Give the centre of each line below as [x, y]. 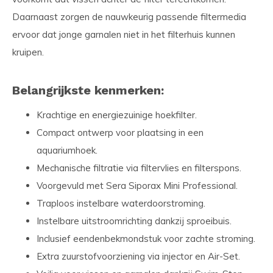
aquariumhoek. [67, 150]
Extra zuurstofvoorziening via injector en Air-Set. [138, 256]
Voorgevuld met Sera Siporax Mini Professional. [137, 186]
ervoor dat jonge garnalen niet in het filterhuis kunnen [124, 34]
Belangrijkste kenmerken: [88, 90]
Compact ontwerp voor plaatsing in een [120, 133]
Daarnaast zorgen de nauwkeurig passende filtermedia [129, 17]
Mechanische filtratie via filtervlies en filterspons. [139, 168]
